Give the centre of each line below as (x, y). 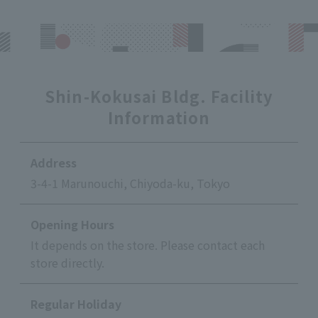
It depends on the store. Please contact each (148, 245)
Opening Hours (72, 224)
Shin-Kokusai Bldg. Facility (159, 95)
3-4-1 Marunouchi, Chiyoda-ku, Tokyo (130, 183)
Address (54, 162)
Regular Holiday (76, 303)
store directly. (67, 262)
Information (159, 117)
